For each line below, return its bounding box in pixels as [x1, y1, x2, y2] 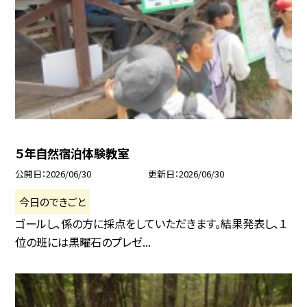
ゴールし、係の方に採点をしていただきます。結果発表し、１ [15, 214, 288, 232]
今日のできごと [19, 193, 86, 209]
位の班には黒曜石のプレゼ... [15, 233, 151, 250]
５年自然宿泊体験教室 [15, 144, 130, 162]
